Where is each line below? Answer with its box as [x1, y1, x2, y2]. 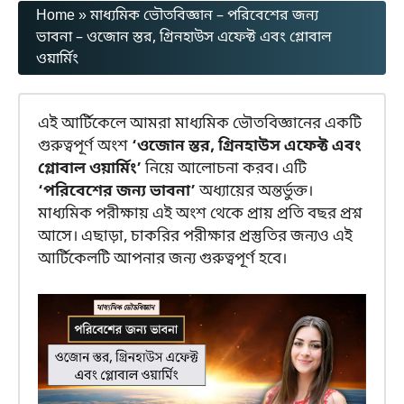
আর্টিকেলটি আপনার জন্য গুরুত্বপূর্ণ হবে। [38, 249, 287, 270]
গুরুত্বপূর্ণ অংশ [38, 136, 132, 157]
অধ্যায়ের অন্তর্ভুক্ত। [196, 181, 313, 202]
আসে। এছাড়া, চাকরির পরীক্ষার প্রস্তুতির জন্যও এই [38, 226, 353, 247]
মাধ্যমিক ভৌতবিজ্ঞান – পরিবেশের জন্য [90, 6, 318, 26]
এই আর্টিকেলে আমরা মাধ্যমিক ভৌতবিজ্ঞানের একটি [38, 114, 362, 134]
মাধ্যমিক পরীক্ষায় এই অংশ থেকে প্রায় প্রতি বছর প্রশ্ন [38, 204, 363, 225]
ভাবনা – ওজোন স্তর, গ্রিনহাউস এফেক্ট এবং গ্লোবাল [36, 28, 332, 48]
